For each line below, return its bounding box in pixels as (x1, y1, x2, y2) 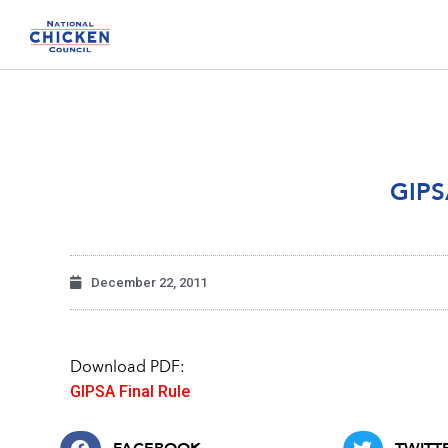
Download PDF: (70, 360, 185, 377)
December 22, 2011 (91, 275, 207, 291)
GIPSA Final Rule (70, 382, 190, 402)
